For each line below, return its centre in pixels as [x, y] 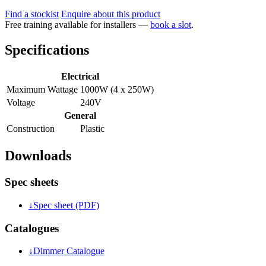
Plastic [92, 129]
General [80, 116]
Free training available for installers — [77, 24]
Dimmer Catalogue [69, 251]
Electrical [80, 77]
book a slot [171, 24]
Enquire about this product [111, 14]
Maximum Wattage [42, 90]
